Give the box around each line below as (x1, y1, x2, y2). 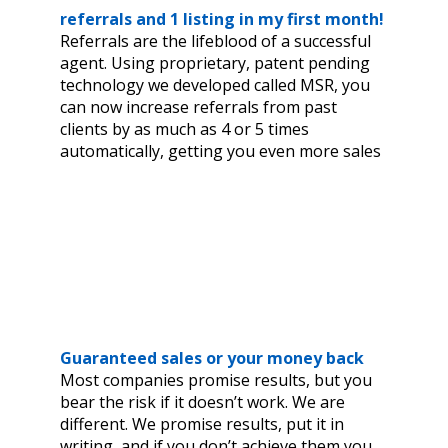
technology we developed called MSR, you (60, 74, 370, 97)
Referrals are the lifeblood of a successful (60, 30, 371, 53)
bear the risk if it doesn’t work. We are (60, 391, 345, 414)
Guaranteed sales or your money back (60, 347, 364, 370)
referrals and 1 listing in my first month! (60, 8, 384, 31)
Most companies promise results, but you (60, 369, 372, 392)
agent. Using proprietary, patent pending (60, 52, 370, 75)
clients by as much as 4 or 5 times (60, 118, 309, 141)
